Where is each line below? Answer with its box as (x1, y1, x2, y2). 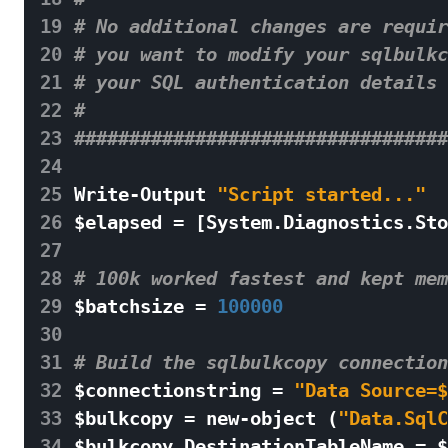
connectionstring (85, 379, 261, 402)
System (206, 211, 272, 234)
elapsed (85, 211, 162, 234)
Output (140, 183, 206, 206)
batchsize (85, 295, 184, 318)
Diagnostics (283, 211, 404, 234)
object (250, 407, 316, 430)
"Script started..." (217, 183, 426, 206)
